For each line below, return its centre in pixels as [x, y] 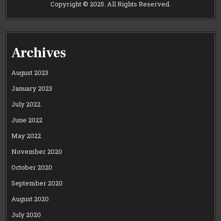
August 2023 [30, 73]
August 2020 [30, 199]
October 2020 [32, 167]
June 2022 [27, 120]
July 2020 [26, 215]
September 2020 [37, 183]
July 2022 [26, 104]
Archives [39, 53]
